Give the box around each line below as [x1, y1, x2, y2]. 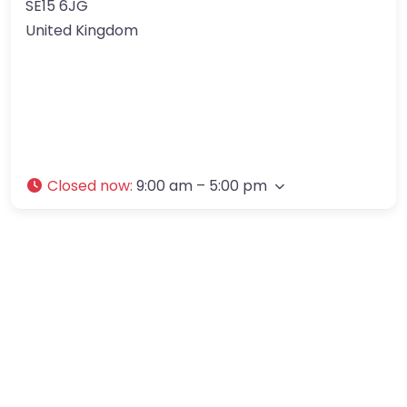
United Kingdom [25, 19, 138, 41]
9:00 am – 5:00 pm [136, 174, 267, 196]
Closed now [47, 174, 130, 196]
